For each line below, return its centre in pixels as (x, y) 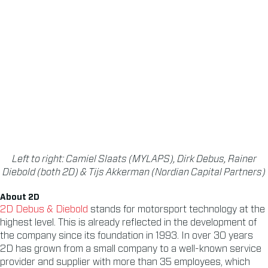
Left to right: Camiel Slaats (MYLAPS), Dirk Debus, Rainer (134, 159)
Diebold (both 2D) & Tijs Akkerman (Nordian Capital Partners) (134, 173)
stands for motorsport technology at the (176, 210)
